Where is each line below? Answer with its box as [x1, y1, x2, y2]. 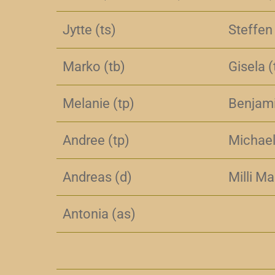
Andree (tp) [63, 133, 130, 148]
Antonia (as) [63, 206, 136, 222]
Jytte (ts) [63, 22, 116, 37]
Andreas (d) [63, 169, 132, 185]
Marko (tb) [63, 59, 125, 74]
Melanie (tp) [63, 96, 134, 111]
